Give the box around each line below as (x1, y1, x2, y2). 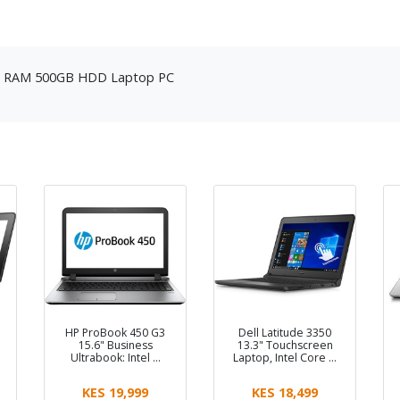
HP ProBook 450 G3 (65, 324, 165, 340)
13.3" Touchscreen (237, 337, 333, 353)
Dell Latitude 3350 (238, 324, 331, 340)
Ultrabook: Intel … (70, 349, 161, 365)
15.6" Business (78, 337, 153, 353)
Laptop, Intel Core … (233, 349, 337, 365)
